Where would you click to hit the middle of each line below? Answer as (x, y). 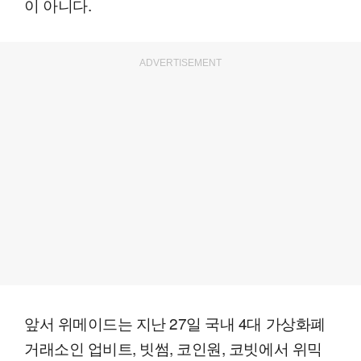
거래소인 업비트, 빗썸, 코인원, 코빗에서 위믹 (173, 348)
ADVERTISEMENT (180, 63)
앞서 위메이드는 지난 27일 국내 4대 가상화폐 (175, 323)
